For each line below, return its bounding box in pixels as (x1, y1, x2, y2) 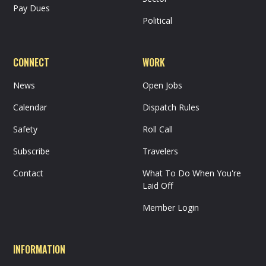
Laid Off (142, 179, 173, 191)
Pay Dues (13, 2, 50, 14)
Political (142, 14, 172, 26)
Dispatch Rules (142, 101, 199, 113)
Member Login (142, 201, 199, 213)
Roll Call (142, 123, 173, 135)
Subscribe (13, 145, 50, 157)
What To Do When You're (142, 167, 241, 179)
